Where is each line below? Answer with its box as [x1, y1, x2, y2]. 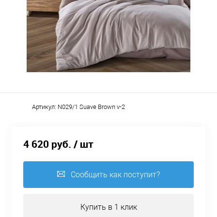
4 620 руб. [23, 137, 71, 151]
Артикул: [32, 103, 58, 110]
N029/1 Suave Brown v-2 [58, 103, 125, 110]
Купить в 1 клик [80, 202, 137, 212]
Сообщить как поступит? [71, 170, 160, 180]
